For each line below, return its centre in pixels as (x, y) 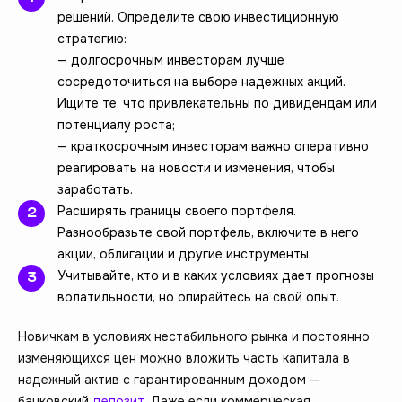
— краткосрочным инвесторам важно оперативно (213, 146)
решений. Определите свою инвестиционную (198, 17)
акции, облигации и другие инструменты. (184, 253)
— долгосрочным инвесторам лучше (171, 60)
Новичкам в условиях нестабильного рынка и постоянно (194, 336)
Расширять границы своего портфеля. (177, 210)
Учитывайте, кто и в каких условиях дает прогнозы (216, 275)
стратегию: (92, 38)
